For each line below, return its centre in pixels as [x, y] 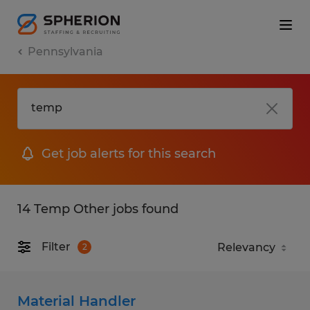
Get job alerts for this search [129, 153]
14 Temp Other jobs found [98, 209]
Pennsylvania [65, 52]
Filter [56, 247]
